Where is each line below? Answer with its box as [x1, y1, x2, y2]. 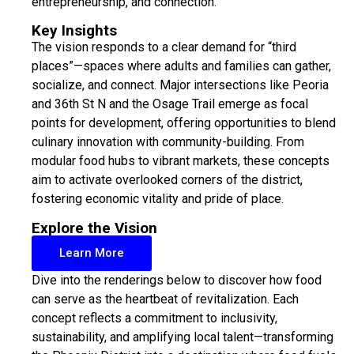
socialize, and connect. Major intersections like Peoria [32, 77, 329, 93]
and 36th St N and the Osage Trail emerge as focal [32, 96, 308, 112]
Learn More [59, 245, 124, 260]
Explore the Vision [32, 218, 157, 237]
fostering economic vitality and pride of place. [32, 191, 284, 207]
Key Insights [32, 21, 117, 40]
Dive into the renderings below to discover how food [32, 272, 322, 288]
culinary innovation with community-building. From [32, 134, 304, 150]
